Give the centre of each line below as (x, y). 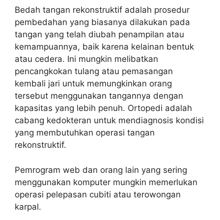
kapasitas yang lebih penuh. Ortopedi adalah (103, 108)
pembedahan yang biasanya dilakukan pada (102, 22)
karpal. (28, 206)
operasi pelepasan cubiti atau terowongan (98, 194)
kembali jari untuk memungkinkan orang (93, 83)
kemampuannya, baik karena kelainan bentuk (104, 47)
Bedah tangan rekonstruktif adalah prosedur (102, 10)
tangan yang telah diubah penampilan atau (99, 34)
